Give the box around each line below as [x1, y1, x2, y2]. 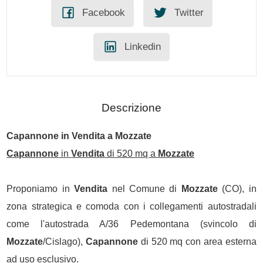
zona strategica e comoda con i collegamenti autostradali [6, 201, 257, 211]
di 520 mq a [104, 149, 159, 159]
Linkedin [124, 41, 161, 52]
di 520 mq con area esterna [138, 237, 257, 247]
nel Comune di [107, 184, 181, 194]
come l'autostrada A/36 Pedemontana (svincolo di [6, 219, 257, 229]
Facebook [82, 7, 125, 18]
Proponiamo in [6, 184, 75, 194]
